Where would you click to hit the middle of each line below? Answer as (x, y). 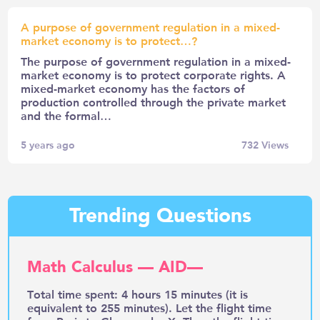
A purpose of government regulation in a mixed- (151, 26)
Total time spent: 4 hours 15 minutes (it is (138, 294)
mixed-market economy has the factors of (133, 88)
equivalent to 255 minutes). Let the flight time (150, 307)
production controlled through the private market (154, 101)
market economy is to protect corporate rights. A (154, 74)
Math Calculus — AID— (115, 267)
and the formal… (66, 115)
